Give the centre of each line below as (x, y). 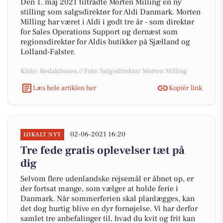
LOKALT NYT (42, 135)
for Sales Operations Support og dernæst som (99, 32)
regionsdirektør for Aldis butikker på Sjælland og (105, 42)
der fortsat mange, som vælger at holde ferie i (99, 189)
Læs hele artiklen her (65, 88)
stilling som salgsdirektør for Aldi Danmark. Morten (111, 12)
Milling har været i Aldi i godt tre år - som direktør (107, 22)
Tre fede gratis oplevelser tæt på (103, 150)
